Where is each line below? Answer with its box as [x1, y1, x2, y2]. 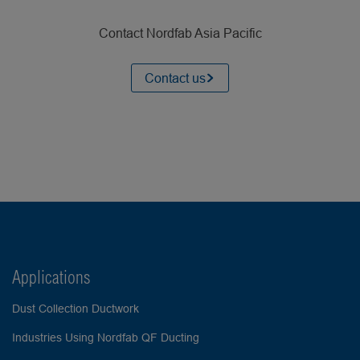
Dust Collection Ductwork [11, 302, 139, 315]
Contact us [145, 71, 206, 85]
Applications [11, 266, 91, 288]
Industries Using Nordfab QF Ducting [11, 331, 199, 344]
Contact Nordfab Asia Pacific [98, 26, 262, 40]
